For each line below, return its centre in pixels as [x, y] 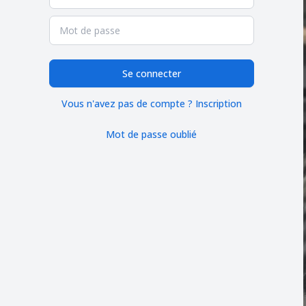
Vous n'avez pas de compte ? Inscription [151, 104]
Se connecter [151, 73]
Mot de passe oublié [152, 134]
